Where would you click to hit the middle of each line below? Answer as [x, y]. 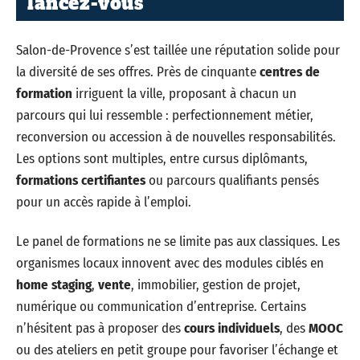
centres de [290, 72]
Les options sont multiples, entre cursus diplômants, [162, 158]
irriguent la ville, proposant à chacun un [184, 93]
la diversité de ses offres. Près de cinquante [138, 72]
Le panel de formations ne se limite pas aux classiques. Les [178, 242]
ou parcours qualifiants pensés [232, 180]
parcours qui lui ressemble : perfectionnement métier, [165, 115]
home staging [54, 285]
